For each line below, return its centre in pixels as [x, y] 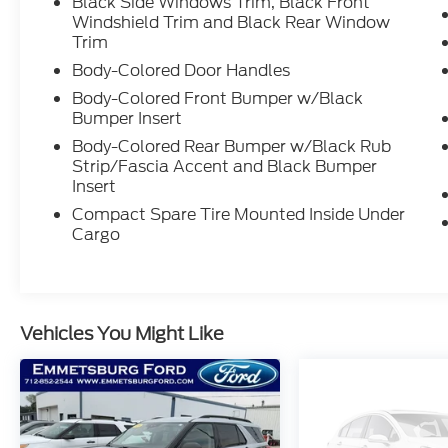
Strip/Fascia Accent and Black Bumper [225, 167]
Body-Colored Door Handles [181, 71]
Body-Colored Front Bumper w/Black [218, 99]
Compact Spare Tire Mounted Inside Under [239, 215]
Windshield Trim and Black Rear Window [231, 23]
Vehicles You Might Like [122, 334]
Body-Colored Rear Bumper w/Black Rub [232, 147]
